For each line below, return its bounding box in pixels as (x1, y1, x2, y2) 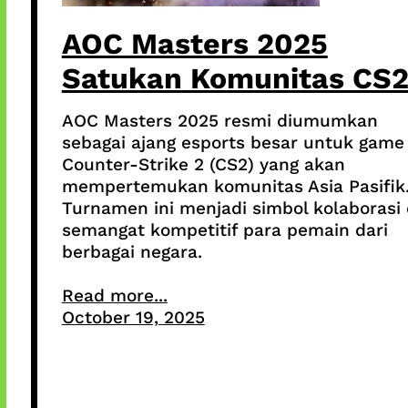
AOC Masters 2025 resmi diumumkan (61, 109, 378, 131)
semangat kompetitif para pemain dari (61, 219, 388, 240)
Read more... (61, 284, 168, 306)
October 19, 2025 (61, 306, 205, 328)
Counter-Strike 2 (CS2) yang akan (61, 153, 345, 175)
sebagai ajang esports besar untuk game (61, 131, 404, 153)
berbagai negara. (61, 240, 202, 262)
